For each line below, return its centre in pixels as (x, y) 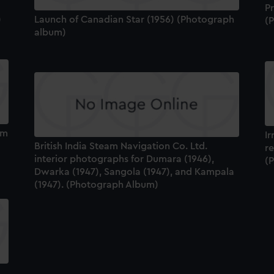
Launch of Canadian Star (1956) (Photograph (134, 19)
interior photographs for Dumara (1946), (124, 159)
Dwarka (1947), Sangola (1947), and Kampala (134, 172)
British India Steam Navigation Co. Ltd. (120, 146)
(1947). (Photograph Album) (96, 184)
